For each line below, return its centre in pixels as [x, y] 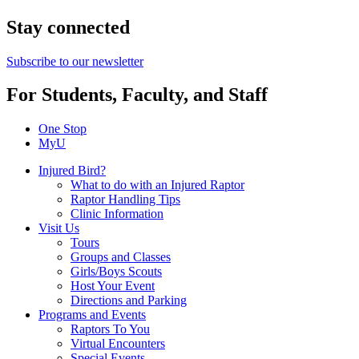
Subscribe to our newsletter [75, 61]
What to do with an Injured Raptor [157, 185]
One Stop [63, 129]
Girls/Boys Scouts [116, 272]
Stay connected [68, 27]
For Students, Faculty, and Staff [137, 95]
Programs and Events [92, 315]
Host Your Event [113, 286]
